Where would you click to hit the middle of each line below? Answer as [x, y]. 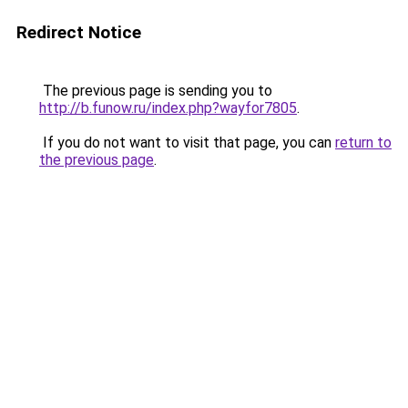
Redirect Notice [79, 32]
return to [363, 143]
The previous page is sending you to [156, 91]
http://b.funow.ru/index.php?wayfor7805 [168, 108]
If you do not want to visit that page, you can [187, 143]
